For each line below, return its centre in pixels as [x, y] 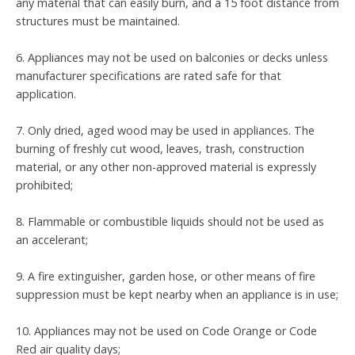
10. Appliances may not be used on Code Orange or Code [166, 330]
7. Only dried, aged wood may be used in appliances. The [165, 130]
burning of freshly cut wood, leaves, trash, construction [160, 148]
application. [46, 94]
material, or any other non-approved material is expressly [166, 166]
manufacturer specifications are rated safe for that [149, 75]
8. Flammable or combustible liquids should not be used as [170, 221]
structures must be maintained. [98, 21]
